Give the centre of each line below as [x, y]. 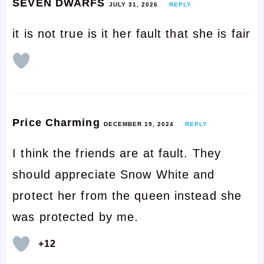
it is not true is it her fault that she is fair [131, 33]
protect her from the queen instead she [127, 195]
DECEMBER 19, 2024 [138, 124]
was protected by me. [76, 217]
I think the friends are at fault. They [117, 153]
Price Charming [58, 122]
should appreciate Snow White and [114, 174]
